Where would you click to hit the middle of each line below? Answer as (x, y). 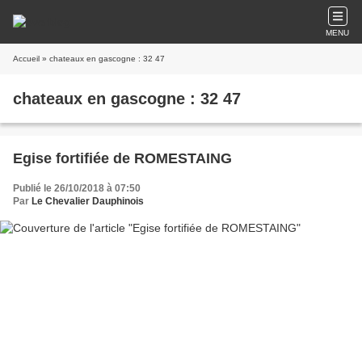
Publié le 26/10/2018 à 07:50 (77, 188)
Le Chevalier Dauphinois (88, 201)
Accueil (26, 59)
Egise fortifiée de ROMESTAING (122, 158)
